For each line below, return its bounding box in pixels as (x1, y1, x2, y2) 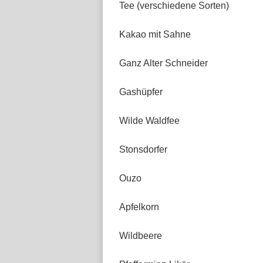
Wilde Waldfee (119, 116, 180, 126)
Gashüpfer (119, 87, 163, 97)
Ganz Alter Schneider (119, 58, 208, 68)
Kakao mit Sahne (119, 29, 191, 39)
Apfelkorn (119, 202, 159, 212)
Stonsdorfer (119, 144, 167, 154)
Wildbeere (119, 231, 162, 241)
